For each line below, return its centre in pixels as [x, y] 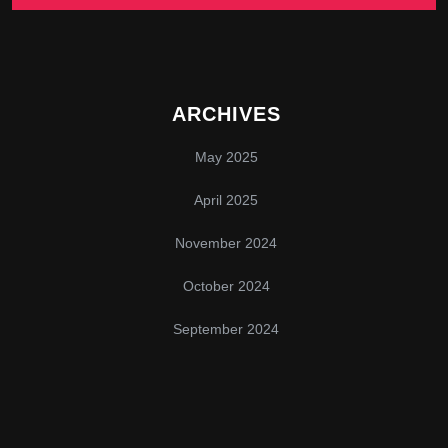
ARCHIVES [226, 114]
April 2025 [226, 200]
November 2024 [226, 243]
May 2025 [226, 157]
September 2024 [226, 329]
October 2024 [226, 286]
